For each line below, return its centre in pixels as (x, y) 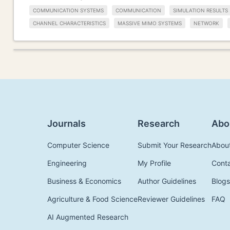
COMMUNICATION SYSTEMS (68, 11)
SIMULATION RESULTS (200, 11)
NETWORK (206, 23)
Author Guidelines (167, 181)
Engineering (67, 163)
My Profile (154, 163)
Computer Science (78, 145)
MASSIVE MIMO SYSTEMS (150, 23)
